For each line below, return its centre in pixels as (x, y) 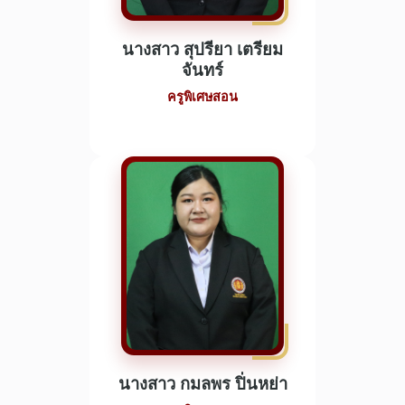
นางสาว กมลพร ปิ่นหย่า (202, 384)
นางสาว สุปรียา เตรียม (202, 49)
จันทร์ (202, 70)
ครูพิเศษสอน (202, 97)
